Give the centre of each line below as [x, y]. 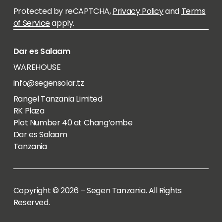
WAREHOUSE [37, 67]
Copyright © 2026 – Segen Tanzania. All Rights [97, 191]
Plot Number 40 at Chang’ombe [73, 123]
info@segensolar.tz [49, 83]
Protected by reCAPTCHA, [63, 11]
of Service [31, 23]
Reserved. [31, 202]
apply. [62, 23]
